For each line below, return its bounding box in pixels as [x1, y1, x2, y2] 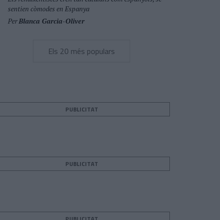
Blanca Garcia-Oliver [19, 16, 84, 26]
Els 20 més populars [48, 45, 115, 57]
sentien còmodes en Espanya [8, 4, 89, 13]
